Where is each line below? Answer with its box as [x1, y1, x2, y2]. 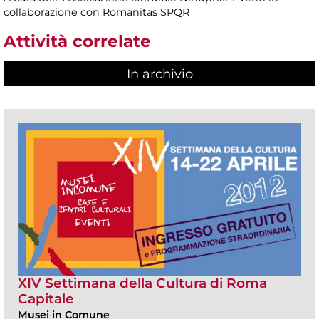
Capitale [18, 290, 74, 307]
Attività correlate [4, 31, 151, 51]
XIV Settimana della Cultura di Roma [18, 274, 267, 291]
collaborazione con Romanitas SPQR [4, 5, 189, 19]
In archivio [126, 66, 193, 83]
